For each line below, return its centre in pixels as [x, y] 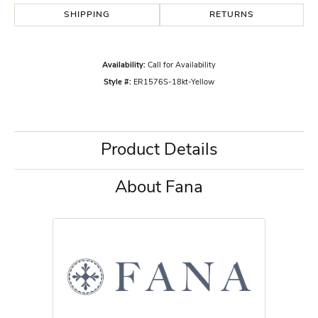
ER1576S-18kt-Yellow [174, 83]
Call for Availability [182, 66]
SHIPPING [87, 15]
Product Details [159, 151]
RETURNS [232, 15]
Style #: [117, 83]
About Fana [159, 188]
